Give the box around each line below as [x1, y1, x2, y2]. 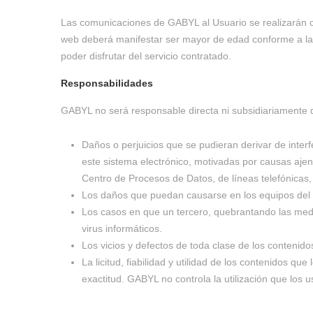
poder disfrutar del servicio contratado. [61, 50, 231, 61]
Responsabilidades [61, 78, 153, 89]
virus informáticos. [82, 223, 162, 234]
